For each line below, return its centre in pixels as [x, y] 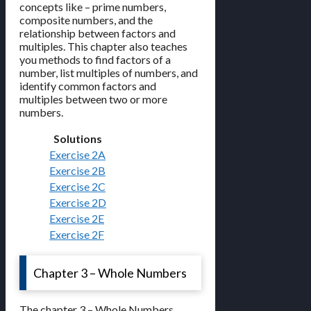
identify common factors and [88, 86]
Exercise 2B [77, 171]
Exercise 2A [77, 155]
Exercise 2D [78, 203]
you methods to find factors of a [95, 60]
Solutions [78, 139]
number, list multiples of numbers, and [109, 73]
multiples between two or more [93, 99]
